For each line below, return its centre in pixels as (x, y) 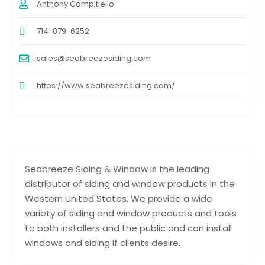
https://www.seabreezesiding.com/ (106, 86)
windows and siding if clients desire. (103, 243)
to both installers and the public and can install (129, 228)
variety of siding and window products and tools (131, 214)
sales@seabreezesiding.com (94, 59)
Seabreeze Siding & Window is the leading (117, 169)
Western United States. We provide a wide (119, 199)
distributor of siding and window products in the (130, 184)
